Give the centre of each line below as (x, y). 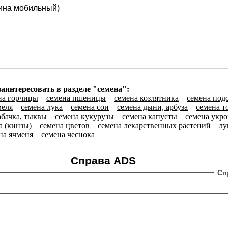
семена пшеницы (76, 98)
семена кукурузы (84, 117)
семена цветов (65, 126)
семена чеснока (68, 135)
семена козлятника (146, 98)
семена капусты (150, 117)
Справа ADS (103, 161)
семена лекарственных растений (154, 126)
